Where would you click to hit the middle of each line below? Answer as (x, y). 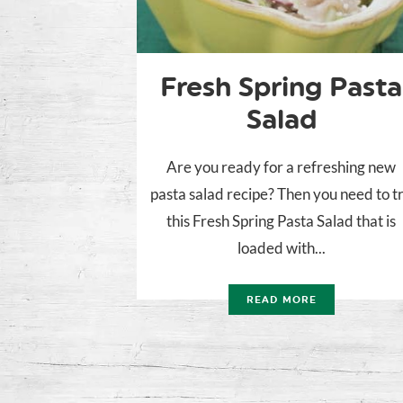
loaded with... (281, 248)
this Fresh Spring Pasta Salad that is (282, 221)
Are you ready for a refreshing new (282, 167)
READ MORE (282, 300)
